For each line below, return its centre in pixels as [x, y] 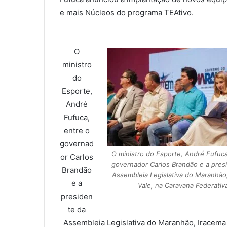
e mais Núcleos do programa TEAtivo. [127, 13]
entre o [77, 131]
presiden [77, 197]
